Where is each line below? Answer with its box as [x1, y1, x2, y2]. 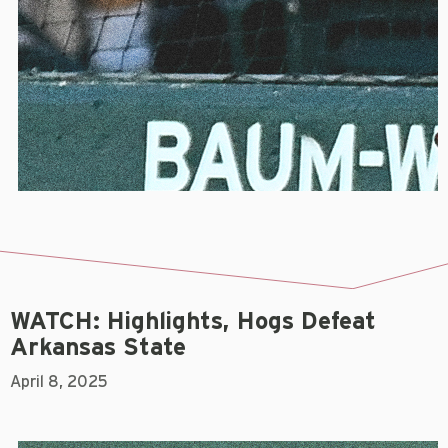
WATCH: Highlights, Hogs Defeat [10, 310, 376, 335]
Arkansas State [10, 336, 186, 361]
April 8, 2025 [10, 374, 108, 391]
